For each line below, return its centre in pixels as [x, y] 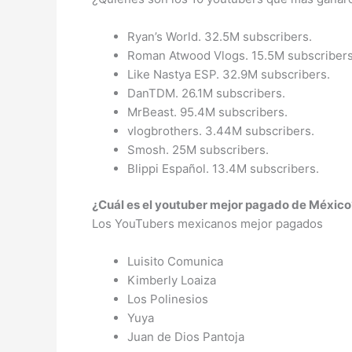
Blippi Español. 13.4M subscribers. [223, 168]
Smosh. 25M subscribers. [198, 149]
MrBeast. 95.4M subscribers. [207, 112]
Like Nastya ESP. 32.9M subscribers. [229, 74]
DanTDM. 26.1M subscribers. [206, 93]
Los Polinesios [168, 299]
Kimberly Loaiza [172, 280]
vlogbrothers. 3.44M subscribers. [221, 130]
